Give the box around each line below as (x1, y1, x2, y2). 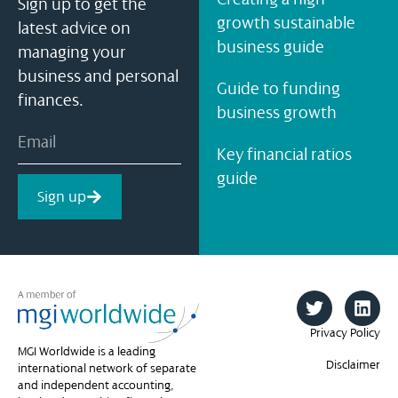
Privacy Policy (310, 325, 380, 339)
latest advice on (18, 19, 131, 37)
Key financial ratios (217, 145, 352, 163)
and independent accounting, (18, 378, 174, 393)
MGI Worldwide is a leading (18, 345, 155, 359)
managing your (18, 43, 126, 61)
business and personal (18, 67, 179, 85)
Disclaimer (326, 357, 380, 371)
